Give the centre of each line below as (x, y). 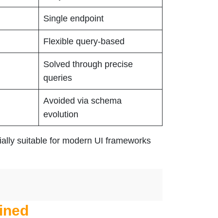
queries (58, 78)
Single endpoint (73, 19)
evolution (61, 115)
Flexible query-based (84, 42)
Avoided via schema (82, 101)
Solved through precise (88, 64)
